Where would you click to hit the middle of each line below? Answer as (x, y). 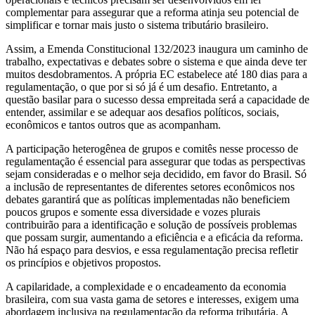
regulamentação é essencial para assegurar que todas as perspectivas (155, 161)
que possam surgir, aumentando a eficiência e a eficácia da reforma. (154, 237)
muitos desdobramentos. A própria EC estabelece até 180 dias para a (156, 74)
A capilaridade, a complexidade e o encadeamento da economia (146, 286)
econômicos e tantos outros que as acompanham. (113, 124)
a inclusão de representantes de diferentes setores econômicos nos (150, 186)
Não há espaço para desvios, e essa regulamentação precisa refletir (152, 250)
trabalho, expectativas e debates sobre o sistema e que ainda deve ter (156, 61)
